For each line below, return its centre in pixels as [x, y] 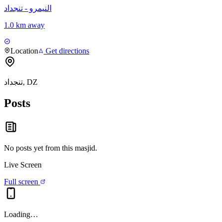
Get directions [66, 51]
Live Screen [23, 165]
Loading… [21, 214]
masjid [85, 148]
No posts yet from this [39, 148]
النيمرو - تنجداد [28, 8]
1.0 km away [24, 25]
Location [24, 51]
